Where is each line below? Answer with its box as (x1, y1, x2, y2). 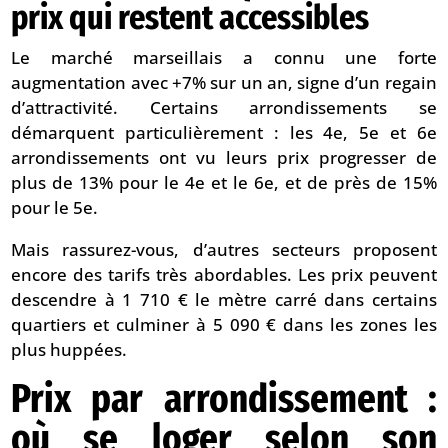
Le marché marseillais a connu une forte (11, 46, 437, 70)
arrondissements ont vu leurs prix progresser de (11, 146, 437, 170)
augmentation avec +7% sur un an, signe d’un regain (11, 71, 437, 95)
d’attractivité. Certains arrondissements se (11, 96, 437, 120)
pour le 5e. (11, 196, 99, 220)
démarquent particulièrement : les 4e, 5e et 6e (11, 121, 437, 145)
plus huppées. (11, 338, 128, 362)
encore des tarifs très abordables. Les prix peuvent (11, 263, 437, 287)
